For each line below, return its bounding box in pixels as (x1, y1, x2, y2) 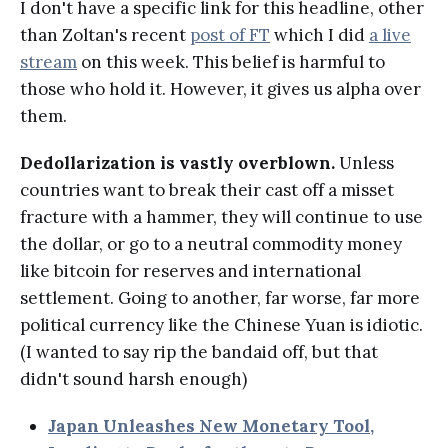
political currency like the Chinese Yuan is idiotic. (20, 314, 423, 337)
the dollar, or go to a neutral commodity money (20, 233, 402, 256)
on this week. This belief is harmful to (77, 51, 385, 74)
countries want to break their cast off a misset (20, 179, 394, 202)
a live (369, 24, 411, 47)
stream (20, 51, 77, 74)
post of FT (190, 24, 270, 47)
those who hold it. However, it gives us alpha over (20, 78, 421, 101)
